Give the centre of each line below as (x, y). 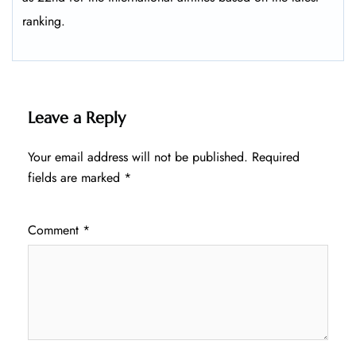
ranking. (44, 21)
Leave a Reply (77, 118)
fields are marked (76, 178)
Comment (55, 230)
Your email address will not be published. (138, 157)
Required (276, 157)
